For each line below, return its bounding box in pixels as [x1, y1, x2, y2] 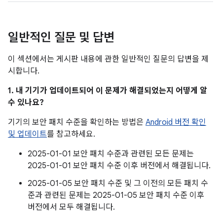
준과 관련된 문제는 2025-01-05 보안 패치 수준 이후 [28, 190, 204, 200]
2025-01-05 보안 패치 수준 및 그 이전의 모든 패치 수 [28, 179, 208, 188]
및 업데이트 [8, 129, 47, 139]
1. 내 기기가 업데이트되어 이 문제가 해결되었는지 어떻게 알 [8, 86, 207, 96]
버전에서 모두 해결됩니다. [28, 202, 115, 212]
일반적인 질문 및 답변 [8, 30, 114, 45]
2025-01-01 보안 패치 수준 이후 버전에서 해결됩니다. [28, 161, 211, 171]
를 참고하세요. [47, 129, 95, 139]
